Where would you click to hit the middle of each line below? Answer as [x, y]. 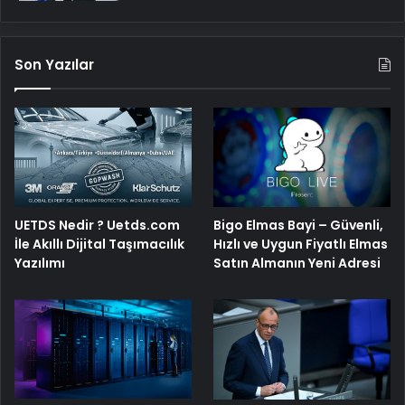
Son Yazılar [54, 64]
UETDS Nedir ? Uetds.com [97, 226]
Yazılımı [40, 264]
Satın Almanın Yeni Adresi [297, 263]
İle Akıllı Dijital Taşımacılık [99, 245]
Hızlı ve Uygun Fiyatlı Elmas [301, 244]
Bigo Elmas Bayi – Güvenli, [299, 225]
